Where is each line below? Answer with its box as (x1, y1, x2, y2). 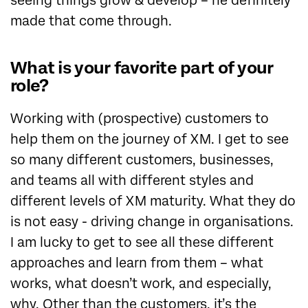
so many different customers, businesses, (10, 152, 274, 168)
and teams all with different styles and (10, 173, 254, 189)
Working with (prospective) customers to (10, 111, 269, 127)
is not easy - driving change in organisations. (10, 214, 294, 230)
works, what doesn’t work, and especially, (10, 276, 272, 292)
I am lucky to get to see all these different (10, 234, 274, 251)
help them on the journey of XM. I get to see (10, 131, 289, 148)
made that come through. (10, 13, 172, 30)
